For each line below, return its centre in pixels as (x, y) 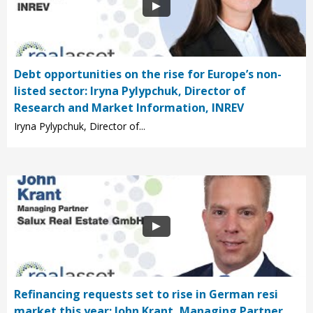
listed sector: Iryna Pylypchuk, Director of (130, 91)
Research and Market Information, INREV (129, 108)
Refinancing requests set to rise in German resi (146, 294)
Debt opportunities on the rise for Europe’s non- (148, 74)
